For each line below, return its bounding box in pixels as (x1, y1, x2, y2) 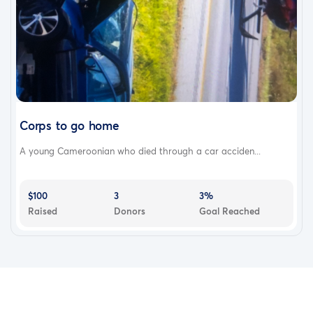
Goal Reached (199, 204, 261, 217)
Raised (28, 204, 57, 217)
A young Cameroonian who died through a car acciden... (20, 144, 261, 157)
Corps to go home (20, 117, 119, 133)
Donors (113, 204, 145, 217)
